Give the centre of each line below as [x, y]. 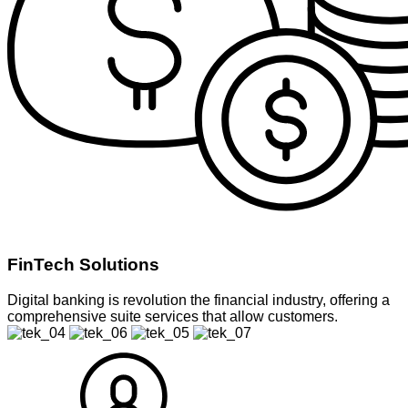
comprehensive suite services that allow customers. [173, 316]
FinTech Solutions [83, 265]
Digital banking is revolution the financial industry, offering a [199, 300]
